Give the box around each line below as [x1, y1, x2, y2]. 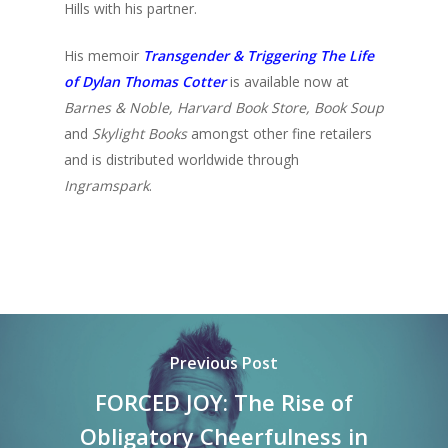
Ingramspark [64, 176, 149, 195]
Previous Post [170, 351, 278, 374]
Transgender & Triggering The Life [143, 46, 374, 65]
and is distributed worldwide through [64, 150, 299, 169]
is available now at [230, 72, 349, 91]
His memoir [64, 46, 143, 65]
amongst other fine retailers [187, 124, 372, 143]
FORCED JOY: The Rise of [95, 386, 353, 417]
